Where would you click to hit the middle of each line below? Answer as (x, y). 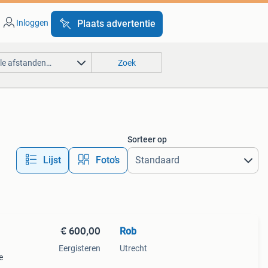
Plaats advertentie (116, 24)
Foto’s (107, 160)
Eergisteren (79, 248)
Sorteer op (147, 139)
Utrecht (133, 248)
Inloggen (32, 23)
